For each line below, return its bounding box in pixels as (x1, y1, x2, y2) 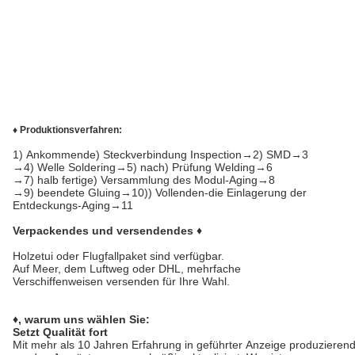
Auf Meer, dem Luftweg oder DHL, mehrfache (13, 262, 241, 275)
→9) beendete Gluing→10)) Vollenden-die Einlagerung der (13, 186, 307, 199)
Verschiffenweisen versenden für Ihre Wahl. (13, 275, 230, 288)
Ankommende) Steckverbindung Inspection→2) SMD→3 (26, 148, 308, 161)
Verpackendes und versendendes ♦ (13, 224, 202, 237)
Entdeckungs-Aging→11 (13, 199, 133, 212)
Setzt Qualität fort (13, 326, 108, 338)
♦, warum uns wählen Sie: (13, 313, 150, 326)
